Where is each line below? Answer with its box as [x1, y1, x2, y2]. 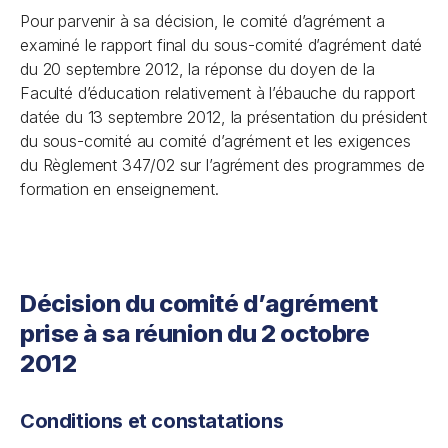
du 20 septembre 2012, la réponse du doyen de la [20, 59, 375, 79]
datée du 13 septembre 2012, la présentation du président [20, 107, 428, 127]
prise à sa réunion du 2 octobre [20, 319, 370, 348]
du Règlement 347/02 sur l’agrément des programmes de [20, 155, 425, 175]
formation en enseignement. [20, 179, 219, 199]
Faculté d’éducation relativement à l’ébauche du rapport [20, 83, 416, 103]
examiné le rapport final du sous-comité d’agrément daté [20, 35, 423, 55]
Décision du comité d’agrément [20, 289, 378, 318]
